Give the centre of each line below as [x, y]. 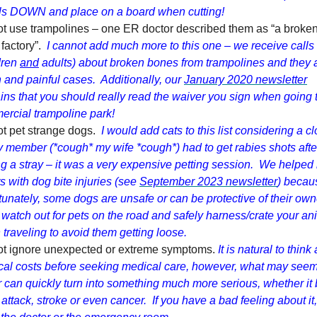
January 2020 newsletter [246, 80]
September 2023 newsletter [208, 181]
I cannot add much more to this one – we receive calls [180, 46]
